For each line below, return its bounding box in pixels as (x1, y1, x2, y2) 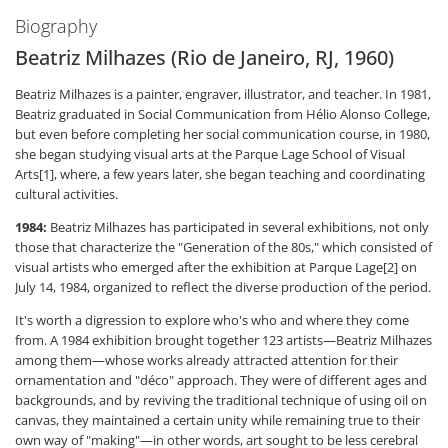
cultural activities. (15, 185, 118, 203)
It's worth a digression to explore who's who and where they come (15, 311, 409, 329)
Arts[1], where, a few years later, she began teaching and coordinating (15, 165, 425, 183)
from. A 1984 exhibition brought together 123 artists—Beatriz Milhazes (15, 331, 432, 349)
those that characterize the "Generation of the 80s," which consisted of (15, 238, 432, 256)
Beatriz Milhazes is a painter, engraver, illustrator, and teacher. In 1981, (15, 85, 431, 103)
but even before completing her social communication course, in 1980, (15, 125, 430, 143)
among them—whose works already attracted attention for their (15, 351, 398, 369)
